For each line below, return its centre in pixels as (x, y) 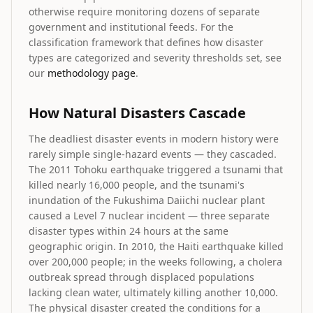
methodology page (92, 73)
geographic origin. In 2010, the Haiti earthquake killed (156, 246)
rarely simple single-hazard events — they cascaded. (153, 154)
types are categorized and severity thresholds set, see (155, 58)
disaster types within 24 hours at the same (129, 231)
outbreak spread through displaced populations (141, 277)
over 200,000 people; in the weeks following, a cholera (155, 262)
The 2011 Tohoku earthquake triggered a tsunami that (156, 169)
